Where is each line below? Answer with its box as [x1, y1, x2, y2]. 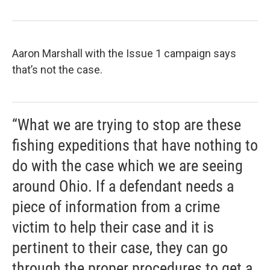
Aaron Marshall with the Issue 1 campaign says [12, 47, 236, 60]
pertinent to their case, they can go [12, 239, 228, 257]
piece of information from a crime [12, 198, 220, 216]
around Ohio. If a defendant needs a [12, 177, 234, 196]
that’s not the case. [12, 63, 102, 77]
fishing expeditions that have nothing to [12, 136, 258, 155]
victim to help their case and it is [12, 218, 214, 237]
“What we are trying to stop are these [12, 116, 241, 134]
